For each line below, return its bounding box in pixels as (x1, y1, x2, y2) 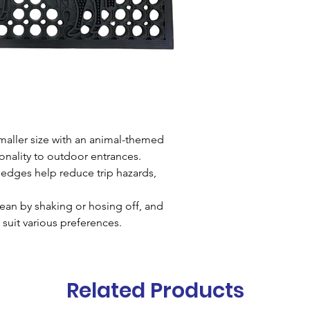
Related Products (66, 276, 244, 305)
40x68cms (246, 34, 305, 51)
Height (217, 13, 262, 30)
